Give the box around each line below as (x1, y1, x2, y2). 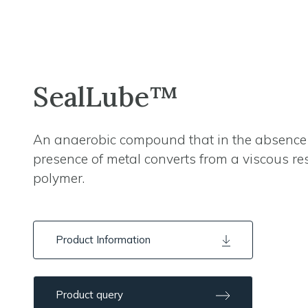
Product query (56, 288, 123, 302)
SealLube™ (33, 79, 178, 115)
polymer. (33, 170, 85, 187)
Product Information (56, 233, 151, 247)
